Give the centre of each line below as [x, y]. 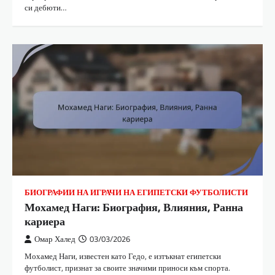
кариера [45, 221]
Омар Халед [55, 239]
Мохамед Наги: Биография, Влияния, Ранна [134, 207]
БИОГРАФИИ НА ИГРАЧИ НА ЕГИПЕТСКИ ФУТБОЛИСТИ [136, 192]
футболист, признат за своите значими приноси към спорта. [127, 267]
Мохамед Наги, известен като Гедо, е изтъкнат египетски [123, 256]
